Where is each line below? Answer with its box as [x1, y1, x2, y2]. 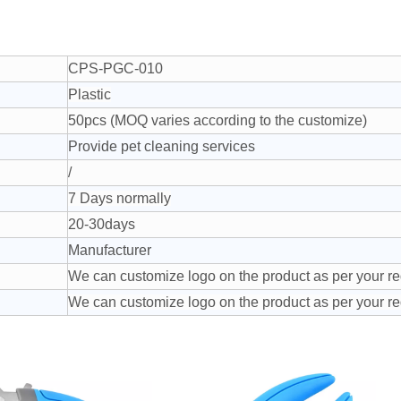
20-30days [68, 217, 135, 232]
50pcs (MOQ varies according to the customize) [68, 113, 367, 128]
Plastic [68, 87, 111, 102]
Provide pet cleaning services [68, 139, 255, 154]
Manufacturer [68, 243, 151, 258]
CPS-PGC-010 [68, 61, 163, 76]
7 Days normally [68, 191, 171, 206]
